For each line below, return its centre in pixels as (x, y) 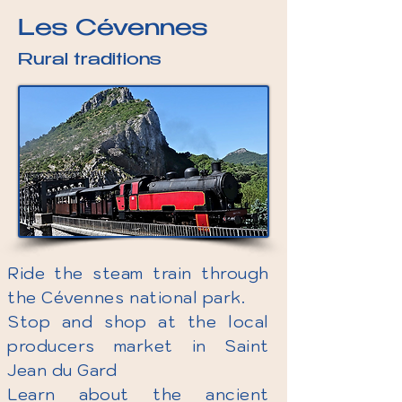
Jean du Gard (62, 370)
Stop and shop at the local (138, 322)
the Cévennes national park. (127, 297)
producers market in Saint (138, 346)
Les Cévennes (113, 30)
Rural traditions (90, 61)
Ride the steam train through (138, 273)
